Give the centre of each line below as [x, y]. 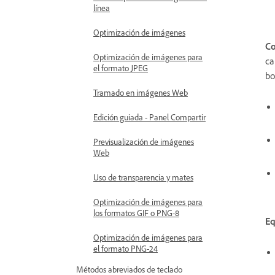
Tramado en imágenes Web [141, 92]
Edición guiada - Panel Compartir [149, 117]
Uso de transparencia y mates [143, 177]
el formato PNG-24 [126, 248]
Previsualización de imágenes [144, 141]
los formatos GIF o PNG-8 [136, 213]
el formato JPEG [121, 68]
